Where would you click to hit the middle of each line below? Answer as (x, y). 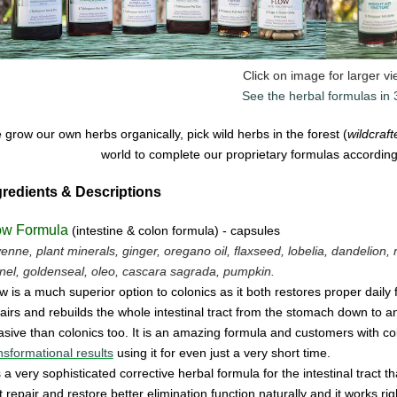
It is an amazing (178, 333)
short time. (300, 353)
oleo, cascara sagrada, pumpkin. (183, 272)
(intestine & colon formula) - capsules (175, 231)
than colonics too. (81, 333)
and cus (290, 333)
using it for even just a (178, 353)
